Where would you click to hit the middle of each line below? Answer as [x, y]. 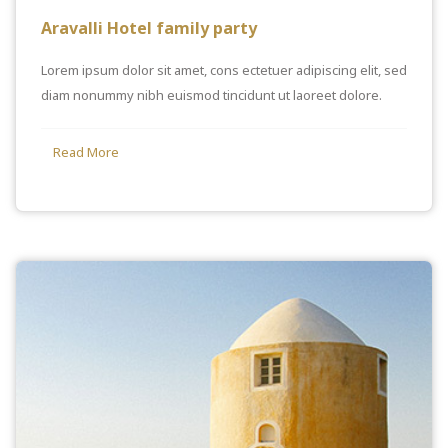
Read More [86, 151]
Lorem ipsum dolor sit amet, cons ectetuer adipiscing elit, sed [224, 69]
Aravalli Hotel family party [149, 27]
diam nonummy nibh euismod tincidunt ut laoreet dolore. [211, 94]
